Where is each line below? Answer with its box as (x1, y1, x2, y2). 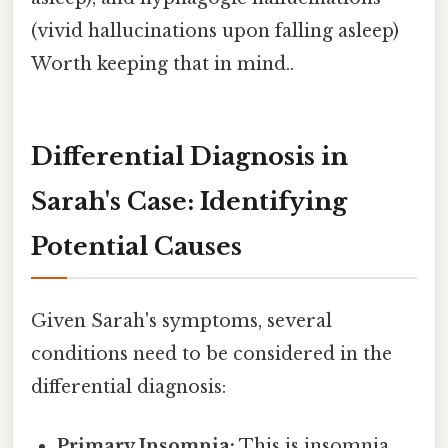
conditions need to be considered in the (31, 342, 392, 365)
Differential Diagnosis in (31, 141, 348, 171)
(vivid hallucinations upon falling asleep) (31, 19, 399, 42)
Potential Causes (31, 231, 242, 261)
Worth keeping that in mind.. (31, 52, 294, 75)
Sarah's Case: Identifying (31, 186, 347, 216)
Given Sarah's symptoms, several (31, 309, 332, 332)
